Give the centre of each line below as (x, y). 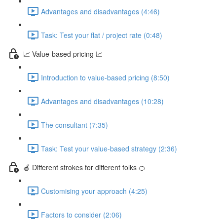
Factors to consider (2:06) (81, 214)
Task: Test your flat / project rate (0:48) (102, 35)
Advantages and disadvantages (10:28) (102, 101)
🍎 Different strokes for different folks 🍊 (84, 167)
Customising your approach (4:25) (94, 191)
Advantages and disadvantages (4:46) (100, 11)
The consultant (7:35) (74, 125)
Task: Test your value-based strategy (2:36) (109, 148)
